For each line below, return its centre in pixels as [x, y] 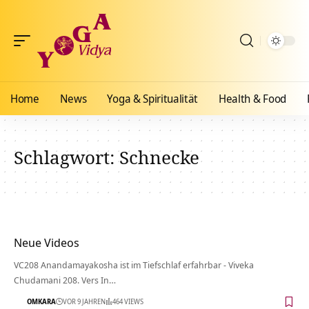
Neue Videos [47, 242]
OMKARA [41, 301]
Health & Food [252, 99]
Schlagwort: [67, 157]
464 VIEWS [128, 301]
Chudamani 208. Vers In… [65, 280]
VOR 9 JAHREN [84, 301]
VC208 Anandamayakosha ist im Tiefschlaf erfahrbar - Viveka [134, 265]
